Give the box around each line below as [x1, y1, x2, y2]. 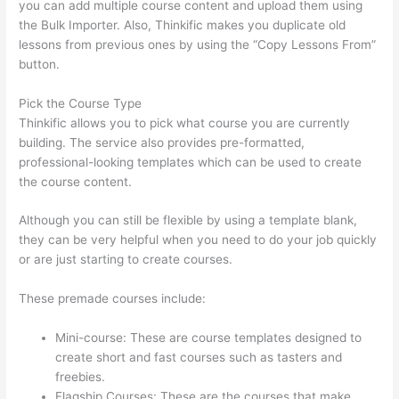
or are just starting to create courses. [19, 252, 233, 267]
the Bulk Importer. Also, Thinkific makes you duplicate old [19, 17, 346, 32]
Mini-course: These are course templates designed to [55, 330, 362, 346]
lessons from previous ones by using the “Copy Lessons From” [19, 37, 377, 52]
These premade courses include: [19, 291, 207, 306]
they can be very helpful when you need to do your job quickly [19, 232, 378, 248]
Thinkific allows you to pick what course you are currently [19, 115, 351, 130]
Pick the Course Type [19, 95, 142, 110]
